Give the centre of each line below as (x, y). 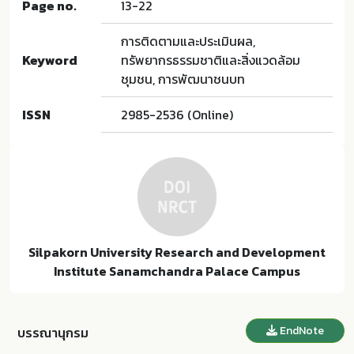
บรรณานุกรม (53, 333)
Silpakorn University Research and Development (177, 252)
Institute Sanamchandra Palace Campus (177, 271)
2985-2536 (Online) (177, 115)
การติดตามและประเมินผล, (188, 41)
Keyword (50, 60)
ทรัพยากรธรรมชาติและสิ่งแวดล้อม (211, 60)
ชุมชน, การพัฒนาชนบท (183, 79)
